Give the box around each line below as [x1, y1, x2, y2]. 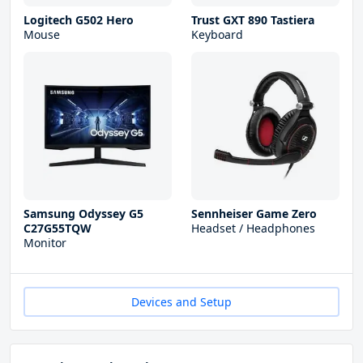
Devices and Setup [131, 294, 232, 310]
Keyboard [191, 27, 243, 43]
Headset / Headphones [191, 220, 315, 237]
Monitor [23, 235, 66, 251]
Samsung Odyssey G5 [23, 206, 143, 222]
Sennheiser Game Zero [191, 206, 317, 222]
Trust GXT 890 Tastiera [191, 12, 314, 28]
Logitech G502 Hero [23, 12, 134, 28]
